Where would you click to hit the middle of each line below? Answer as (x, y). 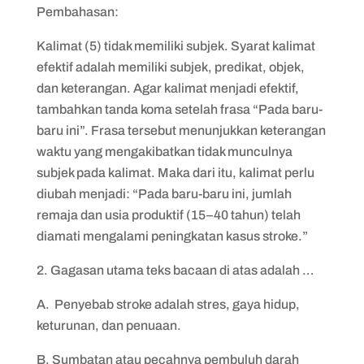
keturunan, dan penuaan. (108, 325)
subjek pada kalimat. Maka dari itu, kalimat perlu (175, 173)
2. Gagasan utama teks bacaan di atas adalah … (175, 270)
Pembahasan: (77, 12)
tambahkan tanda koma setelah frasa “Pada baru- (179, 109)
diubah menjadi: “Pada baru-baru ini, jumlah (164, 194)
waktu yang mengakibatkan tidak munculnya (164, 152)
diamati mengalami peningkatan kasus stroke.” (172, 236)
